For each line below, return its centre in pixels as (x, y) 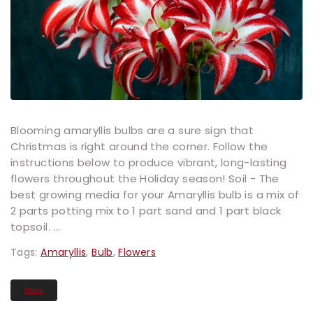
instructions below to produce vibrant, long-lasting (149, 163)
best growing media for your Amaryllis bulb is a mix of (155, 195)
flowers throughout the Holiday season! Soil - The (145, 179)
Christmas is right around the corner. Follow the (139, 147)
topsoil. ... (36, 227)
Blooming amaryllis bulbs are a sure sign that (132, 131)
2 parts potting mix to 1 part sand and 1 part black (146, 211)
